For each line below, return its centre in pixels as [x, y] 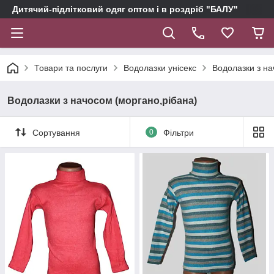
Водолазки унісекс [160, 68]
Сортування [56, 132]
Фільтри [178, 132]
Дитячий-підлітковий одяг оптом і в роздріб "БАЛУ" [125, 9]
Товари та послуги [71, 68]
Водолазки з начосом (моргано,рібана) [102, 101]
